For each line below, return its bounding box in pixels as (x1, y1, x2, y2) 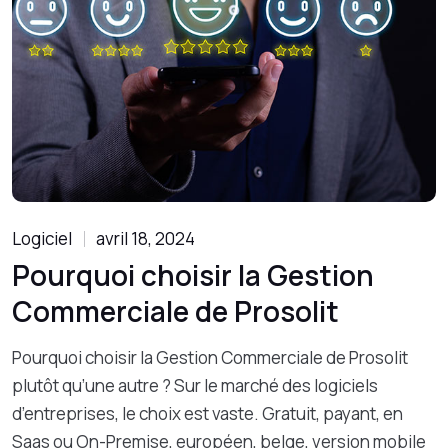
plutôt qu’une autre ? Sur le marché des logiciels (12, 374, 378, 397)
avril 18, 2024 (96, 227, 195, 250)
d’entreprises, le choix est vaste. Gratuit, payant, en (12, 402, 403, 425)
